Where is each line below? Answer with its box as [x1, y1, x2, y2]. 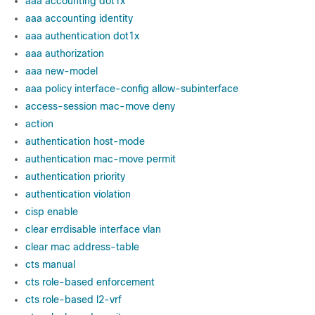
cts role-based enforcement [25, 276, 155, 288]
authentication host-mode [25, 136, 145, 147]
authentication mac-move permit [25, 153, 176, 165]
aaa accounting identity [25, 13, 133, 24]
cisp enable [25, 206, 78, 217]
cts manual [25, 259, 75, 270]
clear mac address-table [25, 241, 139, 252]
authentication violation [25, 188, 131, 200]
